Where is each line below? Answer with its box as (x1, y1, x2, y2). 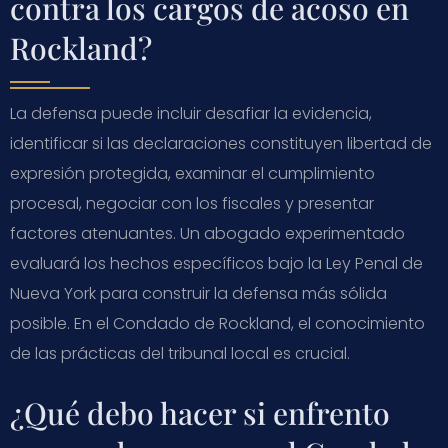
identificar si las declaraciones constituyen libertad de (10, 131, 432, 155)
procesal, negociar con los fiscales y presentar (10, 191, 374, 215)
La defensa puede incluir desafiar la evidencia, (10, 101, 372, 125)
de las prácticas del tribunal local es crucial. (10, 341, 350, 365)
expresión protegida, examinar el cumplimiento (10, 161, 375, 185)
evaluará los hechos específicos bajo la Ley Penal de (10, 251, 423, 275)
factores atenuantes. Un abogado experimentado (10, 221, 405, 245)
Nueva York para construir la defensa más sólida (10, 281, 387, 305)
